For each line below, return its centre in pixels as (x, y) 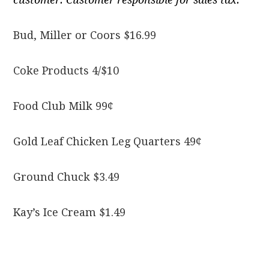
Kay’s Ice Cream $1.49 (70, 213)
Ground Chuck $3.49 (67, 177)
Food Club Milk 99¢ (64, 106)
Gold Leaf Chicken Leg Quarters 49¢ (108, 142)
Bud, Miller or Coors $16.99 (85, 35)
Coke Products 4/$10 (66, 71)
